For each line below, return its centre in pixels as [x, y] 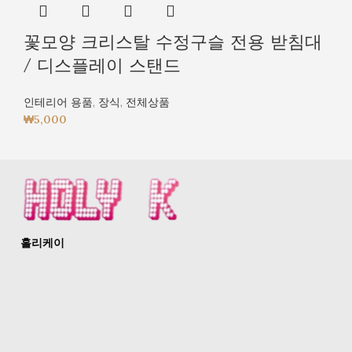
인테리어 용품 [58, 102]
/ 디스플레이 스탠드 [102, 65]
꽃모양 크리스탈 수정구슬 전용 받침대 [173, 42]
